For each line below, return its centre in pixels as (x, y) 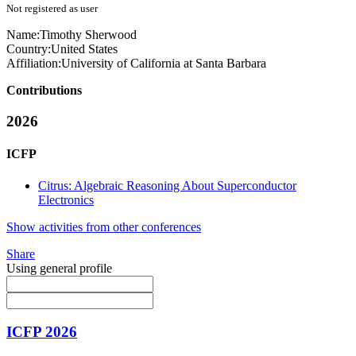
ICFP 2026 (42, 332)
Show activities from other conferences (104, 226)
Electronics (66, 199)
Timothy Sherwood (88, 35)
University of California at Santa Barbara (164, 64)
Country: (29, 49)
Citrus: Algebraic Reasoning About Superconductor (167, 185)
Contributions (44, 91)
